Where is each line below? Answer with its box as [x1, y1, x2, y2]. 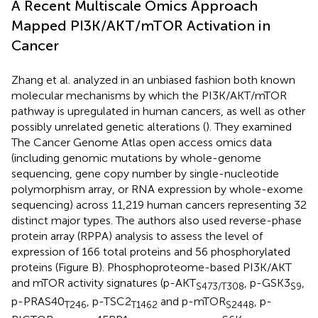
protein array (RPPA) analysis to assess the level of [11, 229, 263, 243]
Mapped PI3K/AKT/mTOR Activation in [11, 16, 270, 34]
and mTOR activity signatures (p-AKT [11, 275, 196, 290]
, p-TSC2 [87, 295, 131, 309]
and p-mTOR [158, 295, 226, 309]
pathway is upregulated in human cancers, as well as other [11, 104, 305, 118]
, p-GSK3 [244, 275, 290, 290]
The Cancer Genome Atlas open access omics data [11, 135, 272, 149]
